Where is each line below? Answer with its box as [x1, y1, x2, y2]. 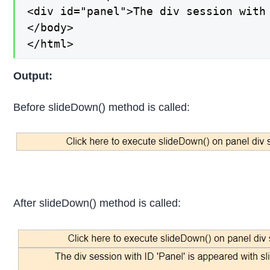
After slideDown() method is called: [13, 196, 181, 209]
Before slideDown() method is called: [13, 101, 190, 113]
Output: [13, 70, 53, 83]
